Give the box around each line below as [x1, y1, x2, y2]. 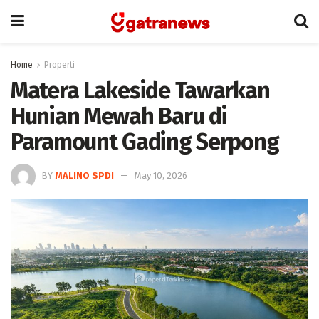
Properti [44, 60, 75, 70]
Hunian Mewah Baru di [11, 103, 227, 130]
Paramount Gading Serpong [11, 128, 279, 155]
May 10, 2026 [135, 169, 187, 181]
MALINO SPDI [55, 169, 114, 181]
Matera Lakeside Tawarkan [11, 77, 270, 104]
